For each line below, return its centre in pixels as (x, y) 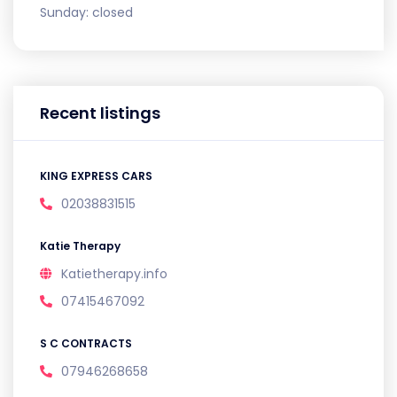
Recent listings (100, 113)
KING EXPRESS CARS (96, 175)
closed (113, 12)
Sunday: (66, 12)
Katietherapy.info (114, 273)
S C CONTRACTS (86, 343)
